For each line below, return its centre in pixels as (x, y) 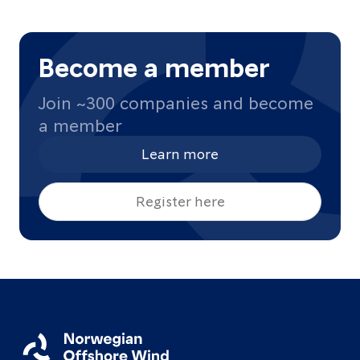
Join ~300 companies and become (176, 102)
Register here (180, 200)
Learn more (180, 153)
